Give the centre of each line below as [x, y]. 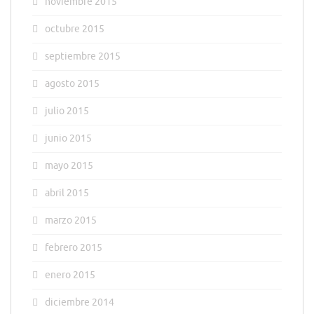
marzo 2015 [71, 220]
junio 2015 [68, 138]
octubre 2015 [75, 29]
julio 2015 [67, 111]
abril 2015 [67, 193]
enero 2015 [70, 275]
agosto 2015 [72, 84]
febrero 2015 [74, 248]
